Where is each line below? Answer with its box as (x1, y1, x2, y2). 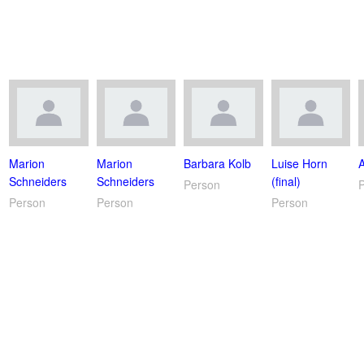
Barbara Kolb (184, 154, 252, 171)
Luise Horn (271, 154, 327, 171)
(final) (271, 172, 301, 189)
